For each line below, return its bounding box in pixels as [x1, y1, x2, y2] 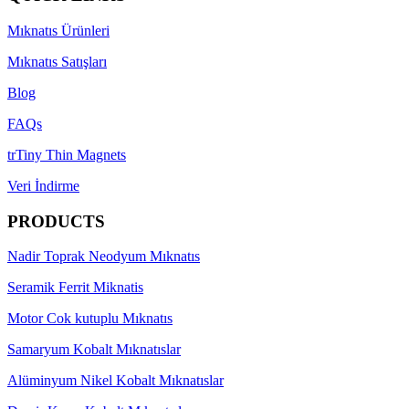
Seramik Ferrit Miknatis [7, 279, 143, 296]
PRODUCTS [7, 211, 105, 231]
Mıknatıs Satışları [7, 53, 107, 69]
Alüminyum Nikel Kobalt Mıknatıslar [7, 372, 224, 389]
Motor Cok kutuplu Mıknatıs [7, 310, 173, 327]
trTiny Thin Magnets [7, 146, 126, 163]
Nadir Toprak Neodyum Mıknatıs [7, 248, 200, 265]
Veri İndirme [7, 177, 79, 194]
